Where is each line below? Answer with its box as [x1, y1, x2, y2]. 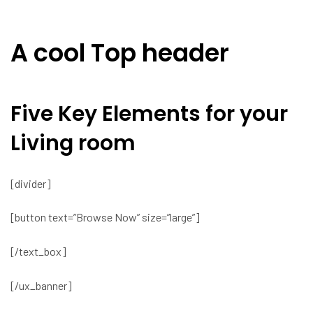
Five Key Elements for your [10, 99, 288, 129]
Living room [10, 129, 136, 159]
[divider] [10, 176, 51, 190]
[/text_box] [10, 245, 66, 259]
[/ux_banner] [10, 278, 72, 292]
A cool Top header [10, 35, 229, 70]
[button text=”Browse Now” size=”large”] [10, 210, 200, 224]
